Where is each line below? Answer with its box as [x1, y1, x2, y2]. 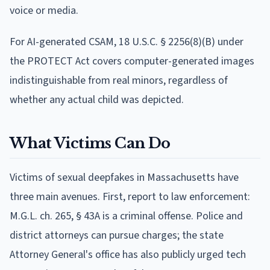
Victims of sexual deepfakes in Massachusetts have [10, 169, 239, 185]
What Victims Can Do [10, 134, 171, 152]
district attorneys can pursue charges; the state [10, 227, 224, 243]
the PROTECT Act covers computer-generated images [10, 53, 254, 69]
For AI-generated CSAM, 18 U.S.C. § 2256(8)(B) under [10, 34, 243, 49]
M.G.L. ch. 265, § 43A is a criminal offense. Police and [10, 208, 243, 224]
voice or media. [10, 2, 78, 18]
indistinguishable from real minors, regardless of [10, 72, 228, 88]
